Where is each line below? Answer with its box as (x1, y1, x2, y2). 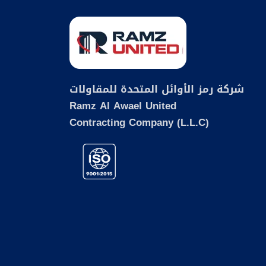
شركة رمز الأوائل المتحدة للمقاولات (69, 80, 244, 99)
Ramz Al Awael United (69, 96, 176, 115)
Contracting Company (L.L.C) (69, 113, 209, 132)
